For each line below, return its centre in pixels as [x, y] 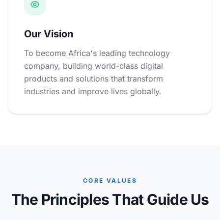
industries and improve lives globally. [93, 91]
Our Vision [49, 34]
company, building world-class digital [94, 66]
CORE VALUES [110, 180]
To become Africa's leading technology [97, 53]
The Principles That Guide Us [110, 199]
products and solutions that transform [94, 79]
